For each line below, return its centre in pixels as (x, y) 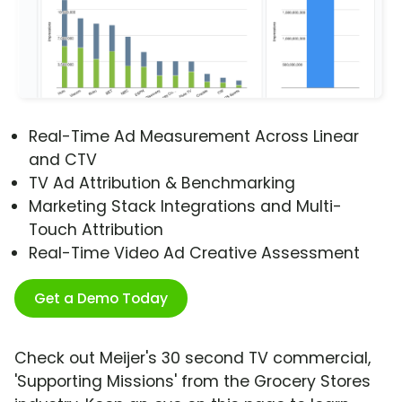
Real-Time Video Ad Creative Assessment (194, 253)
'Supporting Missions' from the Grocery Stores (192, 382)
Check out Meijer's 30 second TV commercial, (192, 358)
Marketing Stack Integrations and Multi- (185, 207)
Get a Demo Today (101, 299)
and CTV (63, 160)
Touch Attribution (96, 230)
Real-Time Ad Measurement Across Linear (194, 137)
